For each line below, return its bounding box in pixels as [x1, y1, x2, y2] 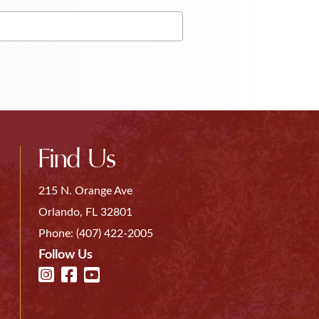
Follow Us [38, 248, 93, 261]
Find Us [38, 142, 116, 176]
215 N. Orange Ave [38, 184, 132, 197]
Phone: [38, 227, 76, 239]
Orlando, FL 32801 [38, 206, 132, 218]
